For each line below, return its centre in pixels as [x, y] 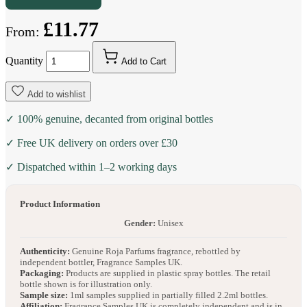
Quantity [24, 61]
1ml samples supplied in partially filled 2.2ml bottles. [168, 295]
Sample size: [44, 295]
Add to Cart [144, 62]
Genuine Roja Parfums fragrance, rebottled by [155, 251]
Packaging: [42, 273]
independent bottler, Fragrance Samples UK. [101, 262]
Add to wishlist [57, 95]
